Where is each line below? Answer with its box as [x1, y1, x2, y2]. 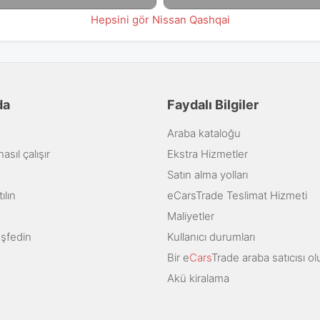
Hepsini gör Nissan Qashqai [90, 12, 230, 26]
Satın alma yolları [167, 168, 248, 182]
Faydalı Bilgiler [167, 97, 259, 113]
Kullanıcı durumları [167, 230, 255, 244]
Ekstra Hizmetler [167, 147, 248, 161]
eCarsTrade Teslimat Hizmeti [167, 189, 307, 203]
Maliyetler [167, 209, 214, 224]
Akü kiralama [167, 271, 229, 286]
